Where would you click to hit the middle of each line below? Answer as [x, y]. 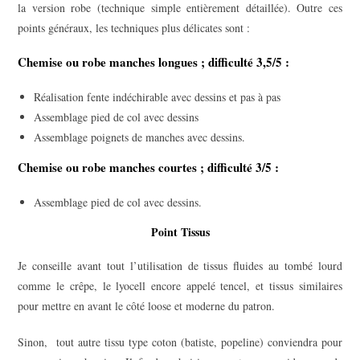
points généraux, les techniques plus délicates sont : [134, 27]
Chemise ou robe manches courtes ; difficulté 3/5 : [149, 167]
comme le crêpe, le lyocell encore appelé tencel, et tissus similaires [180, 285]
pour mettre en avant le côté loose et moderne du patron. [149, 305]
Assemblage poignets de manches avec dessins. [140, 137]
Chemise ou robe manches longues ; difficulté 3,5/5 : [154, 61]
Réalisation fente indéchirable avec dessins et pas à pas [157, 96]
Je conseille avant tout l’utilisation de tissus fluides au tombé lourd [180, 265]
